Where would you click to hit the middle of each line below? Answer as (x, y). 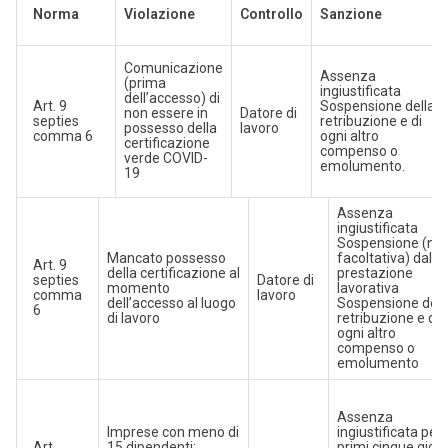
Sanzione (350, 14)
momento (138, 288)
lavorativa (367, 288)
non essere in (165, 113)
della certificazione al (173, 273)
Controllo (271, 14)
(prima (144, 83)
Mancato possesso (166, 258)
